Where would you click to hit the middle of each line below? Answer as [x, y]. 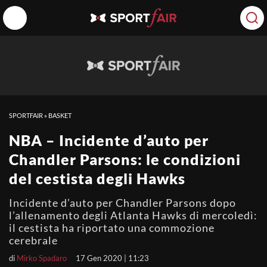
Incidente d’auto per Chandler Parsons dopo [122, 203]
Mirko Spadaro [42, 258]
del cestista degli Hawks [97, 178]
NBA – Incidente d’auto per [109, 140]
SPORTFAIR [26, 115]
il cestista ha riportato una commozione [112, 228]
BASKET [60, 115]
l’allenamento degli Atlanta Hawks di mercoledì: [133, 215]
